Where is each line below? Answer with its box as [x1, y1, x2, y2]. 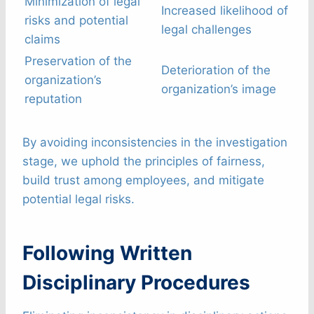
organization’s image [161, 82, 276, 97]
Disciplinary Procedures [22, 271, 250, 295]
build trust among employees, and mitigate [22, 173, 264, 188]
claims [25, 32, 60, 47]
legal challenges [161, 22, 252, 37]
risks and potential [25, 13, 128, 28]
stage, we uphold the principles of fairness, [22, 154, 265, 169]
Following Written [22, 241, 192, 266]
